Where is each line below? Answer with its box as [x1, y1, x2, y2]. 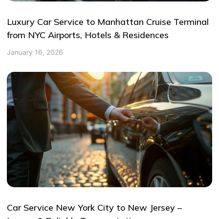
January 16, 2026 [7, 48, 64, 57]
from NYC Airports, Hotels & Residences [7, 29, 169, 41]
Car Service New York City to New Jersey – [7, 201, 182, 213]
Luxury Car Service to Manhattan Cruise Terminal [7, 16, 209, 27]
